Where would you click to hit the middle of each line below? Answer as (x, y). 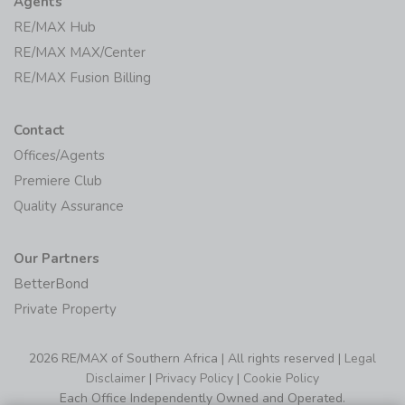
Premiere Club (58, 181)
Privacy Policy (194, 379)
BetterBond (51, 284)
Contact (39, 131)
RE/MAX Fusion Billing (82, 78)
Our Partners (57, 259)
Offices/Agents (59, 156)
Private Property (65, 310)
